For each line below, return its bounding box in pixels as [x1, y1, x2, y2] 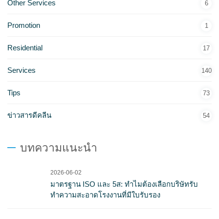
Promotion [7, 21, 40, 29]
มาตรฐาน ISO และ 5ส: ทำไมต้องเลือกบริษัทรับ [50, 179, 198, 188]
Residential [7, 43, 43, 52]
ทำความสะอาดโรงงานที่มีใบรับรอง [50, 190, 160, 199]
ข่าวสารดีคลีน [7, 110, 51, 119]
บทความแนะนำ [20, 141, 97, 154]
